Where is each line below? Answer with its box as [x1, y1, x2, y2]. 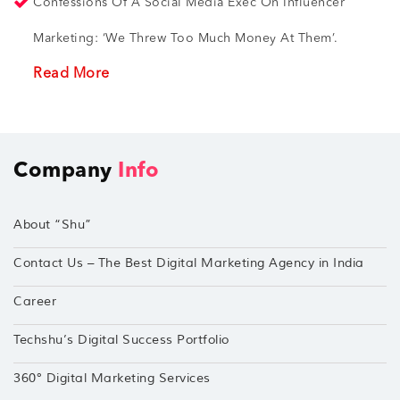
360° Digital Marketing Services [13, 371, 211, 387]
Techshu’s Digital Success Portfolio [13, 332, 229, 348]
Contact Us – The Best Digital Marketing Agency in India [13, 255, 364, 271]
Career [13, 294, 56, 310]
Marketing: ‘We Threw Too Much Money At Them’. [33, 32, 342, 46]
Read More [33, 67, 110, 82]
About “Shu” [13, 217, 92, 233]
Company [13, 162, 118, 183]
